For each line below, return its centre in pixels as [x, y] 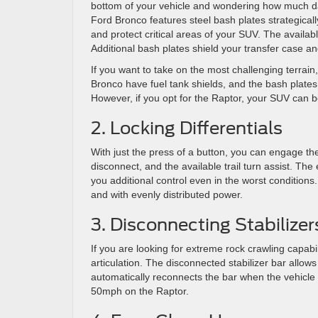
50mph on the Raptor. [140, 291]
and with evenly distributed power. [167, 194]
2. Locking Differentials [187, 128]
